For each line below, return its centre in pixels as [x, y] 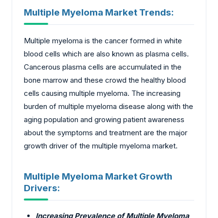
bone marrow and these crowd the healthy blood [105, 80]
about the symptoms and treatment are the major [106, 133]
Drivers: [42, 188]
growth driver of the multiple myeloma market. [101, 146]
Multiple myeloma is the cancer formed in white [103, 41]
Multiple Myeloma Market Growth [98, 176]
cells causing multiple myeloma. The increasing [102, 93]
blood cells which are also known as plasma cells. [106, 54]
